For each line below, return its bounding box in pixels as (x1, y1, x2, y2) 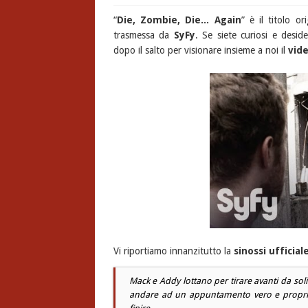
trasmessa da (113, 30, 174, 41)
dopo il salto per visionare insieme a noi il (113, 45, 288, 56)
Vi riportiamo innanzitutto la (113, 245, 234, 257)
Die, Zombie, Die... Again (116, 14, 241, 25)
